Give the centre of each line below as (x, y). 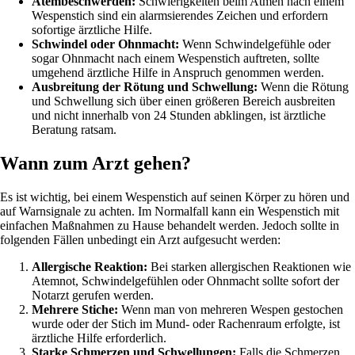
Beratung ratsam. (74, 130)
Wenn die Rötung (303, 87)
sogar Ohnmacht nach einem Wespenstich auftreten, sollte (176, 59)
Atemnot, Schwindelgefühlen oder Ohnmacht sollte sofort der (185, 281)
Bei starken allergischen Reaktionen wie (249, 266)
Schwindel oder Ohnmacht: (105, 44)
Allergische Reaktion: (90, 266)
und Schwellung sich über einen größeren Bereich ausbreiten (183, 101)
